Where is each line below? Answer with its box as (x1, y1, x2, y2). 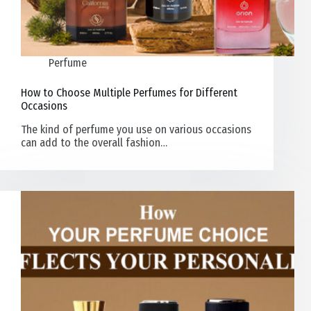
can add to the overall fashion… (21, 136, 167, 150)
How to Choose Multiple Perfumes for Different (21, 86, 237, 100)
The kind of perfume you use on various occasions (21, 123, 251, 137)
